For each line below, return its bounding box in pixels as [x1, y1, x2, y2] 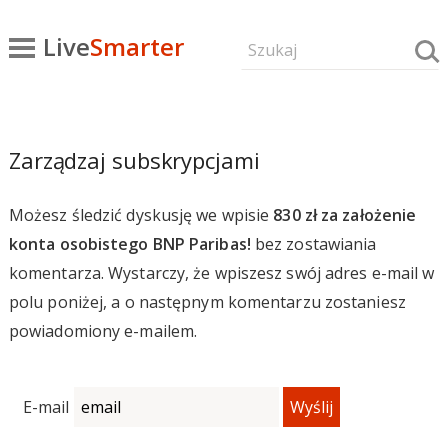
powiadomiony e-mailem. [8, 320, 198, 342]
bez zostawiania [250, 233, 377, 255]
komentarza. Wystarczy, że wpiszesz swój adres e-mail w [8, 262, 435, 284]
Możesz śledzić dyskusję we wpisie [8, 204, 274, 226]
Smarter [89, 30, 184, 64]
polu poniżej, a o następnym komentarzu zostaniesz [8, 291, 406, 313]
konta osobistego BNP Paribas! [8, 233, 251, 255]
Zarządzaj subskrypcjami [8, 145, 260, 175]
